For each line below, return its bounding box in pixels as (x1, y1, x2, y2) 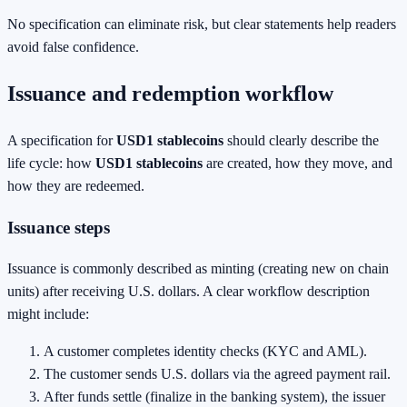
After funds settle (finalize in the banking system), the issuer (44, 389, 385, 405)
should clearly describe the (223, 132, 379, 148)
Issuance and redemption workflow (7, 82, 333, 106)
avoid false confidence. (7, 39, 139, 55)
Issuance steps (7, 217, 110, 237)
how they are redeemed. (7, 177, 144, 194)
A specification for (7, 132, 116, 148)
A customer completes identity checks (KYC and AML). (44, 343, 367, 360)
